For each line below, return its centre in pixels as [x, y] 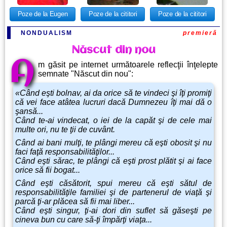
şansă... [29, 111]
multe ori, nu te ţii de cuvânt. [65, 130]
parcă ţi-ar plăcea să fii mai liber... [75, 202]
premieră [200, 33]
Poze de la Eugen [43, 14]
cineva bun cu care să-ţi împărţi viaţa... [84, 220]
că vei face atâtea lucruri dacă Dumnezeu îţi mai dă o [113, 102]
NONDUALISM [47, 33]
